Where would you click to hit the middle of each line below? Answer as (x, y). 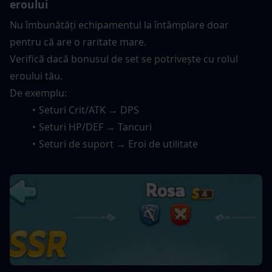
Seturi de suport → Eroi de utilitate (118, 144)
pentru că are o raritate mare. (78, 42)
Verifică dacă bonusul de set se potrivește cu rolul (124, 59)
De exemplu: (38, 93)
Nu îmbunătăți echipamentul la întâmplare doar (119, 25)
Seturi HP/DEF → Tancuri (95, 127)
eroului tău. (36, 76)
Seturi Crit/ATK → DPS (89, 110)
